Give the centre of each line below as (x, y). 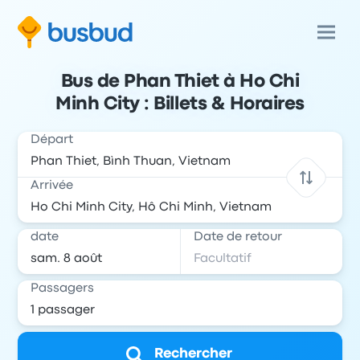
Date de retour (238, 237)
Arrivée (52, 186)
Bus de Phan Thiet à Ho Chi (180, 82)
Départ (52, 140)
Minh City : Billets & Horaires (180, 104)
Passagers (63, 288)
